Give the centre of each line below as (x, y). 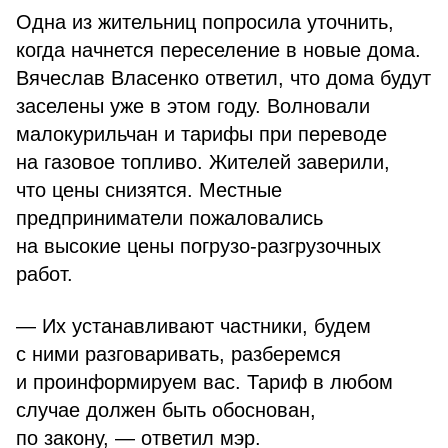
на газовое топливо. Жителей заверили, (203, 162)
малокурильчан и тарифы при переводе (201, 134)
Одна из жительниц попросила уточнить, (205, 22)
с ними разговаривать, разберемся (178, 354)
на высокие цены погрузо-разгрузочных (198, 246)
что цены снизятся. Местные (149, 190)
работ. (44, 274)
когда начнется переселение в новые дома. (218, 50)
